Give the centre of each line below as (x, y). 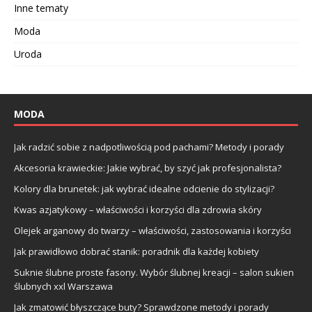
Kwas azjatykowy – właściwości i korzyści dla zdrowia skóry (138, 209)
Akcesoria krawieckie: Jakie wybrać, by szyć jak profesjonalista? (148, 167)
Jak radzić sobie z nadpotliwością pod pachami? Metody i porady (149, 147)
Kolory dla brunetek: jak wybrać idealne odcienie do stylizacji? (144, 188)
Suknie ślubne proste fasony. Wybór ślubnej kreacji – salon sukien (154, 272)
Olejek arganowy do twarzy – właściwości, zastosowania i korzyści (153, 230)
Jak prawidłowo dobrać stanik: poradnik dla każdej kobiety (136, 251)
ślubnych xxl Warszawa (63, 286)
